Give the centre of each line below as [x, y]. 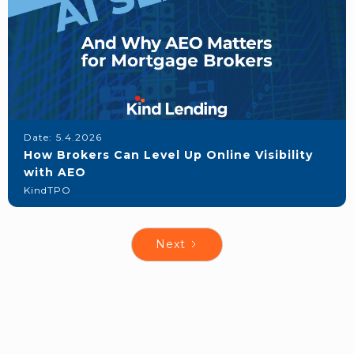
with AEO [55, 172]
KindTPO [47, 190]
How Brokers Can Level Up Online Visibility [168, 154]
